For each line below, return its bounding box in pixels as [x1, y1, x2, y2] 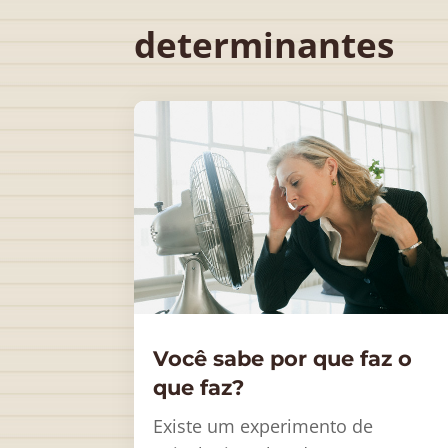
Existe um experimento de [153, 414, 374, 439]
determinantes [134, 20, 395, 68]
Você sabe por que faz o [153, 346, 413, 372]
